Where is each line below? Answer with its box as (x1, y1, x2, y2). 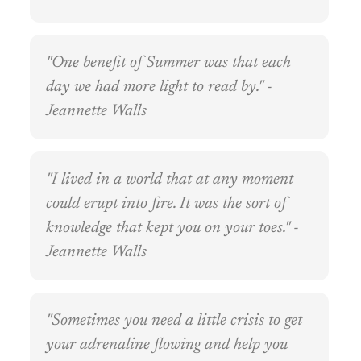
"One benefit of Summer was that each (46, 55, 291, 72)
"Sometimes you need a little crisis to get (46, 313, 302, 330)
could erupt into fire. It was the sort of (46, 196, 286, 213)
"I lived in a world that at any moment (46, 172, 293, 189)
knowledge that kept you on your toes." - (46, 220, 299, 237)
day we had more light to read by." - (46, 79, 272, 96)
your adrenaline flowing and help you (46, 337, 288, 354)
